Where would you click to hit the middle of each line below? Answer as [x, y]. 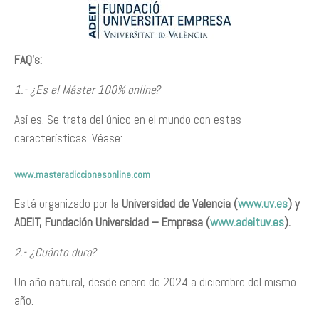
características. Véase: [68, 138]
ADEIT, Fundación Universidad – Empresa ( [112, 222]
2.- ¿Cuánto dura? [55, 252]
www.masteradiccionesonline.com [82, 174]
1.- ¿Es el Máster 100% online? [87, 90]
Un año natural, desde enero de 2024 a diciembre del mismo [155, 282]
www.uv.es [263, 204]
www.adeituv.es [247, 222]
